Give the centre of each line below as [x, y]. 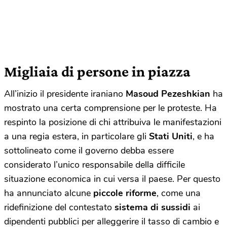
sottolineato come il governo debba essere [89, 150]
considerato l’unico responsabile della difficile [94, 164]
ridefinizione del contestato [59, 207]
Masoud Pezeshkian [169, 93]
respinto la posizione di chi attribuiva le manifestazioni [113, 122]
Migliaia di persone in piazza [97, 71]
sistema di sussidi [153, 207]
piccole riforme [124, 193]
